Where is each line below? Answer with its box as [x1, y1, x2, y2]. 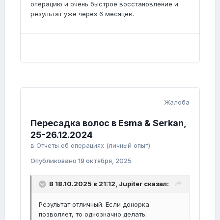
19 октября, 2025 [78, 157, 132, 165]
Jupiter [119, 180, 142, 188]
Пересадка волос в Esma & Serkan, [30, 118, 186, 128]
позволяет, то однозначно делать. [39, 210, 147, 218]
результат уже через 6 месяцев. [30, 10, 136, 18]
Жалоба [164, 98, 190, 106]
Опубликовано [30, 157, 78, 165]
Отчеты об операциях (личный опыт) [36, 141, 150, 149]
